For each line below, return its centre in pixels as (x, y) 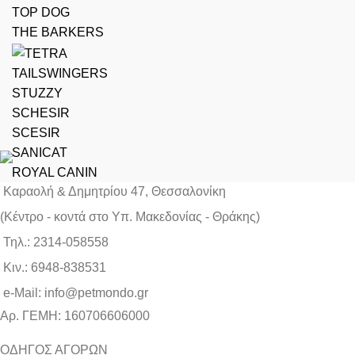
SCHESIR (41, 113)
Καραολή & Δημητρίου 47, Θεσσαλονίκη (115, 192)
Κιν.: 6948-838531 (55, 268)
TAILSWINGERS (60, 73)
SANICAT (40, 152)
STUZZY (37, 93)
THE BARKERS (58, 32)
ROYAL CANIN (55, 172)
